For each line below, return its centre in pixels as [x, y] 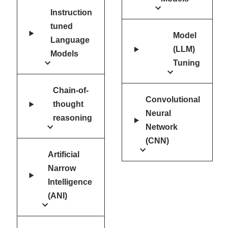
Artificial [64, 155]
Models [65, 54]
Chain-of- [71, 91]
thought [68, 104]
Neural [158, 113]
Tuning [186, 63]
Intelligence [70, 182]
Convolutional [173, 100]
